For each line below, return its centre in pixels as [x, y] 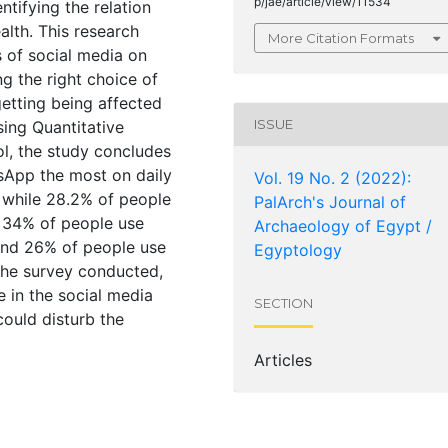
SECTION [283, 303]
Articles [283, 359]
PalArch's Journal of [330, 201]
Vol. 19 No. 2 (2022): [332, 177]
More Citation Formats [341, 37]
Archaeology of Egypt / [343, 225]
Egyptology [298, 249]
